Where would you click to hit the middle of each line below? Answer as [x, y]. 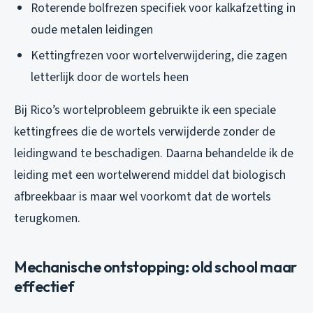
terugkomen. [47, 218]
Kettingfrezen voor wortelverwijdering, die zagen [159, 55]
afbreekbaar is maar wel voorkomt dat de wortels [143, 196]
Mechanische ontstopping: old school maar [155, 267]
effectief [44, 286]
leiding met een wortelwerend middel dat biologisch [150, 175]
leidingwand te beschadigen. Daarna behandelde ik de [154, 153]
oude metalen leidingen [92, 30]
